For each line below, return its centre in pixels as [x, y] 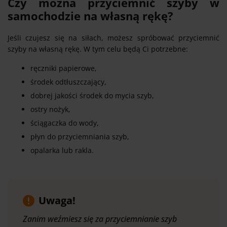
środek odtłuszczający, [68, 82]
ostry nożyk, [50, 109]
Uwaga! [57, 200]
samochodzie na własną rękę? [90, 15]
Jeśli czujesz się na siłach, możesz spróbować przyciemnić [113, 37]
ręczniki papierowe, [64, 68]
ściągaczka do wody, [65, 123]
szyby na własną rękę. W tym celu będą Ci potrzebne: [98, 49]
